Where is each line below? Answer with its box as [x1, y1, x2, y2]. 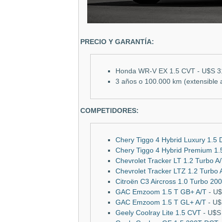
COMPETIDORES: [80, 107, 139, 115]
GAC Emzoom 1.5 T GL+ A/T [115, 199, 206, 207]
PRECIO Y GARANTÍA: [80, 38, 154, 46]
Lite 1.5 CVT [160, 209, 201, 217]
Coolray [136, 209, 160, 217]
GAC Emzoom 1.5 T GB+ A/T [115, 188, 207, 196]
